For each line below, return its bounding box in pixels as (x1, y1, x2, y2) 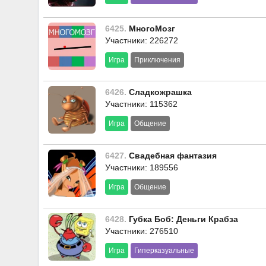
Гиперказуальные (134, 246, 194, 255)
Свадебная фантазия (126, 151, 217, 160)
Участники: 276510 (105, 226, 178, 236)
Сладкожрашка (126, 87, 192, 97)
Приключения (134, 56, 180, 64)
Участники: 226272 (105, 36, 178, 45)
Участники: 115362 (105, 99, 178, 109)
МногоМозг (126, 24, 175, 33)
